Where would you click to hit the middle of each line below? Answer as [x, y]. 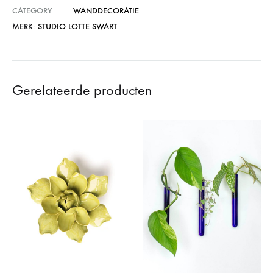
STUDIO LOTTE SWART [77, 27]
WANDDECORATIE [106, 11]
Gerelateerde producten [82, 90]
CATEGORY [32, 11]
